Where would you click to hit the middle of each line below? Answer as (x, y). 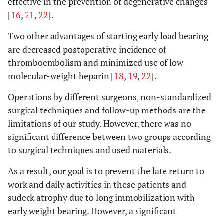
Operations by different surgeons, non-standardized (110, 97)
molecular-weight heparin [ (61, 76)
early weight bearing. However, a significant (92, 211)
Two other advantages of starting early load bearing (108, 36)
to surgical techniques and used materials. (90, 150)
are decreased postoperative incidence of (87, 49)
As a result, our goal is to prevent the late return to (106, 171)
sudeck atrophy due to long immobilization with (101, 197)
